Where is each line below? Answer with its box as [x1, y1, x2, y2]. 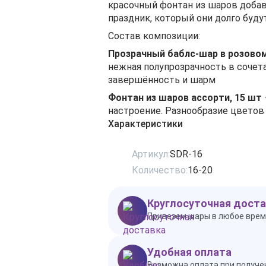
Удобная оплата [147, 246, 232, 258]
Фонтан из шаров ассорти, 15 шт [108, 92, 262, 103]
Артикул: [132, 148, 170, 160]
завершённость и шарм [108, 74, 216, 85]
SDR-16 [170, 148, 202, 160]
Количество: [132, 164, 188, 176]
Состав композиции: [108, 30, 200, 42]
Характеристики [108, 118, 183, 129]
